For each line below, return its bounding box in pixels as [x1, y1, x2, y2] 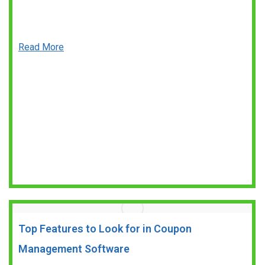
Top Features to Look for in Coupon [18, 222, 192, 235]
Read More [18, 41, 64, 53]
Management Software [18, 243, 130, 255]
